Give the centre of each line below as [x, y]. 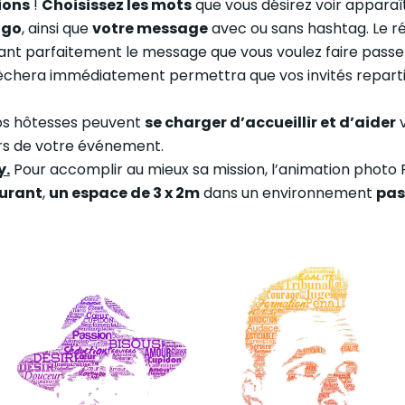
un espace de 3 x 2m [124, 193]
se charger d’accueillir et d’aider [270, 123]
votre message [150, 29]
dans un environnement [287, 193]
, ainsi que [57, 29]
